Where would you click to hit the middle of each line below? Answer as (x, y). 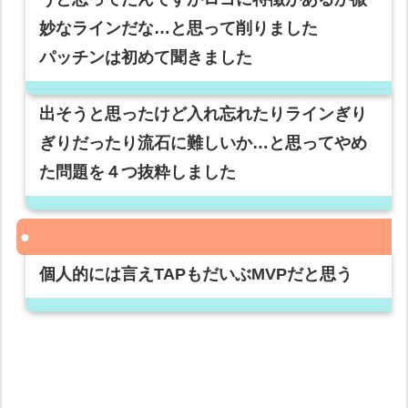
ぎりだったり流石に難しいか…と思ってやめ (204, 143)
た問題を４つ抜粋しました (138, 173)
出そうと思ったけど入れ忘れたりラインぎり (204, 114)
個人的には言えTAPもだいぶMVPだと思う (196, 275)
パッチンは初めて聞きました (146, 58)
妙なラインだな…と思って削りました (179, 29)
